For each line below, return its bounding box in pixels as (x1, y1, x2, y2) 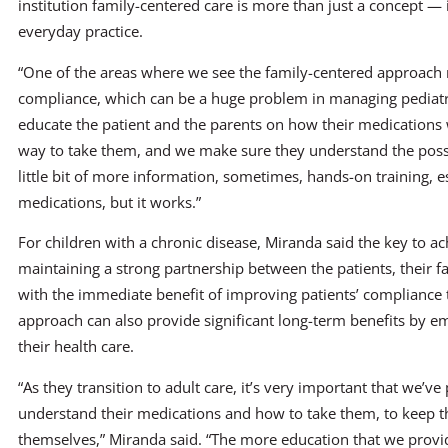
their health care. (18, 336, 134, 357)
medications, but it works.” (18, 191, 201, 212)
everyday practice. (18, 20, 143, 41)
